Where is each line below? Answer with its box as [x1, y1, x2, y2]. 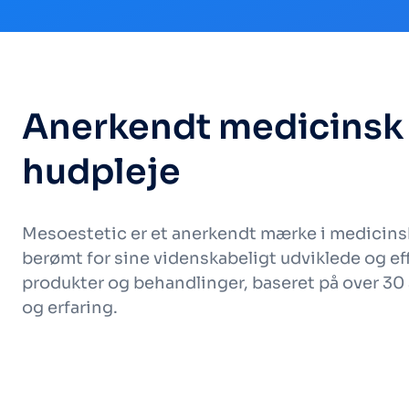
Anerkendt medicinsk [22, 105, 404, 149]
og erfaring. [22, 298, 118, 318]
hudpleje [22, 150, 181, 194]
